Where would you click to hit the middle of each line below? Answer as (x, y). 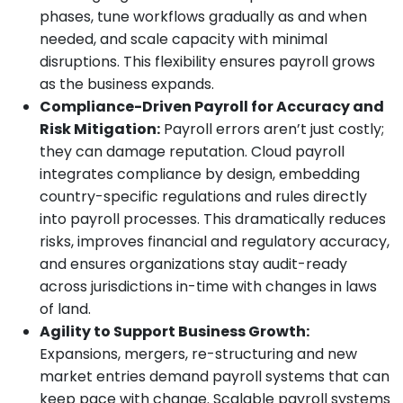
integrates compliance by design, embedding (200, 175)
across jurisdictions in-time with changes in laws (208, 287)
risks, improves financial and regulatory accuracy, (215, 242)
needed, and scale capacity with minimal (184, 40)
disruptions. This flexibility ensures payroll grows (207, 62)
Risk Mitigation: (100, 130)
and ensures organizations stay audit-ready (193, 264)
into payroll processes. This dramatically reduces (213, 219)
